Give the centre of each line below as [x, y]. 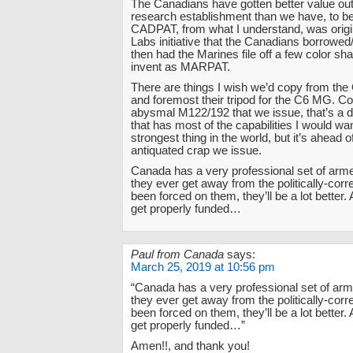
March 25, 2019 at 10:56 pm [203, 267]
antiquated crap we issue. [196, 150]
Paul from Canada [177, 254]
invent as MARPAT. [180, 67]
